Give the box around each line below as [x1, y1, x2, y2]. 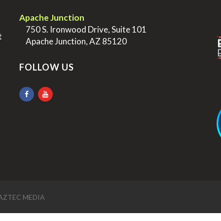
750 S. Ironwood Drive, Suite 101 [24, 24, 147, 35]
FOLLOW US [19, 62, 74, 73]
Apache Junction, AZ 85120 [24, 36, 127, 46]
